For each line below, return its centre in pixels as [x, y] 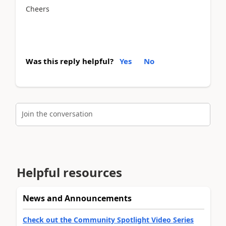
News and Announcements [77, 198]
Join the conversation [57, 114]
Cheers [38, 9]
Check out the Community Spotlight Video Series [108, 219]
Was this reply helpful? [70, 61]
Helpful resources [69, 172]
